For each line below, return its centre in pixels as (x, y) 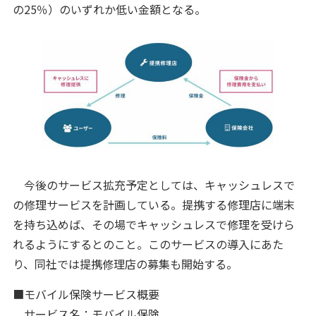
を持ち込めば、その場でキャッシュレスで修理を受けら (153, 224)
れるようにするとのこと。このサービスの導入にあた (148, 244)
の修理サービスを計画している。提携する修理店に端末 (153, 204)
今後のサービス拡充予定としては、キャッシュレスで (153, 184)
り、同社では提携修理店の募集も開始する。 (125, 263)
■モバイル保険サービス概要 (86, 294)
